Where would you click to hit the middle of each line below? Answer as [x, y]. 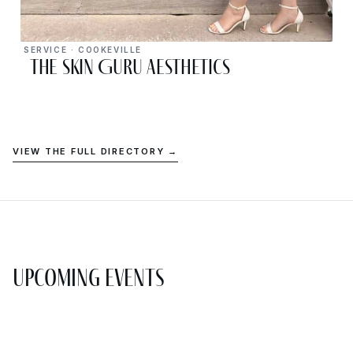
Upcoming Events [89, 278]
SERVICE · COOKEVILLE [83, 50]
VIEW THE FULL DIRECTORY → [95, 152]
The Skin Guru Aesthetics [130, 67]
